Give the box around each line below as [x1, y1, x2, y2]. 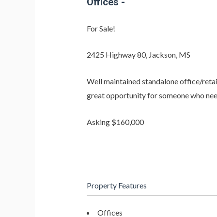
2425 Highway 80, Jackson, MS [86, 50, 190, 60]
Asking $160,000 [86, 117, 144, 126]
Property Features [86, 180, 147, 190]
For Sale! [86, 23, 115, 33]
